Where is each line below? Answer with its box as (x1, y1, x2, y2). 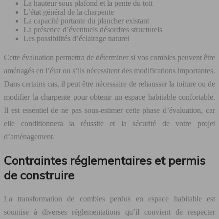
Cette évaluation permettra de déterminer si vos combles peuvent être (4, 53, 215, 62)
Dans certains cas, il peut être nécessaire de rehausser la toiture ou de (4, 79, 215, 88)
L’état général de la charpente (23, 7, 114, 16)
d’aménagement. (4, 132, 55, 141)
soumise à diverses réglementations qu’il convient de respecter (4, 207, 215, 216)
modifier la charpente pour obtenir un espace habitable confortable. (4, 92, 215, 101)
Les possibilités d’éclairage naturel (23, 34, 129, 43)
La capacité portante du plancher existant (23, 16, 149, 25)
